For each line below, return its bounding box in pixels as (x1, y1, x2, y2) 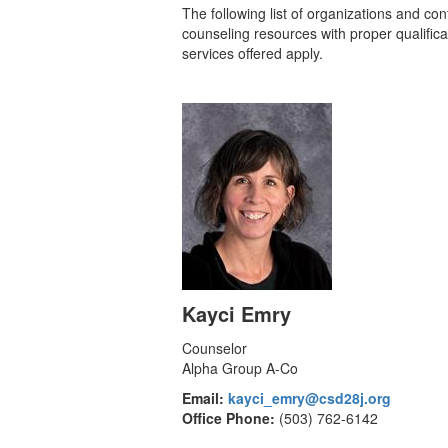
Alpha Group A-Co (182, 358, 298, 378)
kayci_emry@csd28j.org (228, 388, 391, 408)
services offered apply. (182, 43, 323, 63)
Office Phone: (182, 408, 275, 428)
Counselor (182, 338, 247, 358)
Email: (182, 388, 224, 408)
